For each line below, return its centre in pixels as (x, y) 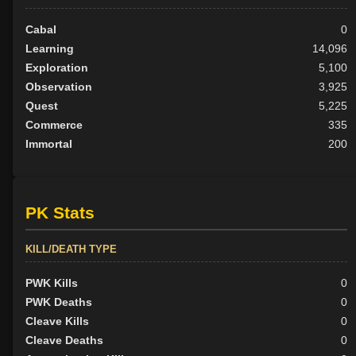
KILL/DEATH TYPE (71, 250)
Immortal (49, 143)
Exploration (57, 67)
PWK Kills (52, 283)
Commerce (54, 124)
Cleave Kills (57, 321)
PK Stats (60, 213)
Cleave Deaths (64, 341)
